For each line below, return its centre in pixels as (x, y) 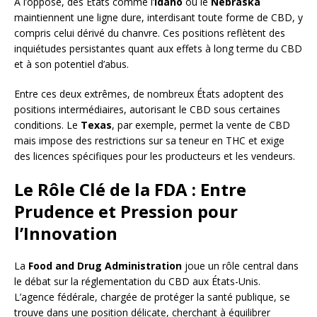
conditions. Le (47, 125)
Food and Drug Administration (105, 265)
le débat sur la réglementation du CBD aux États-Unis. (137, 281)
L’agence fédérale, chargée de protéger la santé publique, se (152, 296)
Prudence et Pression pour (126, 211)
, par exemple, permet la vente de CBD (201, 125)
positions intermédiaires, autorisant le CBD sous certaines (147, 109)
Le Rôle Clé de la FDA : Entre (130, 189)
